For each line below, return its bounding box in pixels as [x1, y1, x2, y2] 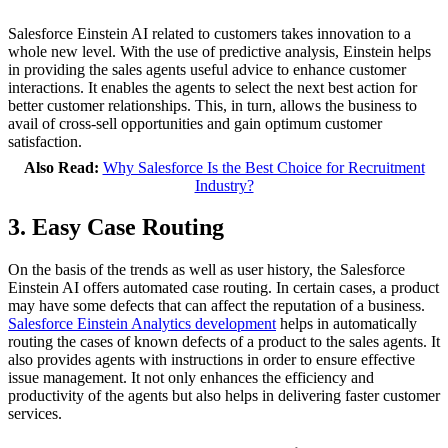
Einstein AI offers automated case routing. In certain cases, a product [8, 279, 439, 297]
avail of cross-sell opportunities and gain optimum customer [8, 114, 382, 132]
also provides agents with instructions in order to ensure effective [8, 351, 415, 369]
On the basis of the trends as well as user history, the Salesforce [8, 261, 405, 279]
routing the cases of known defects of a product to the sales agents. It [8, 333, 440, 351]
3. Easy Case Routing [8, 214, 224, 241]
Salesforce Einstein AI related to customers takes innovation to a [8, 24, 411, 42]
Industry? [194, 176, 254, 194]
